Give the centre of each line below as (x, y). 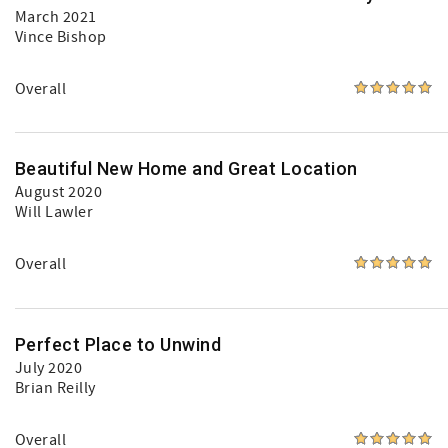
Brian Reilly (55, 388)
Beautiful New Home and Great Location (186, 168)
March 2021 (56, 17)
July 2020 (49, 368)
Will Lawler (54, 212)
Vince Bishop (61, 37)
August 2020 (59, 192)
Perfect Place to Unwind (118, 344)
